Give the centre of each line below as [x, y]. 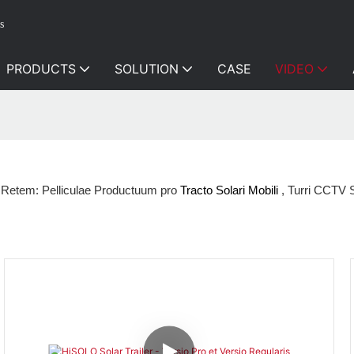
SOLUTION [146, 69]
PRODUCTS [41, 69]
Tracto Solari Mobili [229, 190]
